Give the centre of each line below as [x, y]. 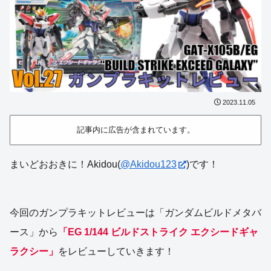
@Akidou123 [149, 165]
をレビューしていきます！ [116, 252]
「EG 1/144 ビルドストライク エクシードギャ [158, 232]
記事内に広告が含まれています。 [135, 130]
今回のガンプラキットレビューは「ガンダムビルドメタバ [135, 213]
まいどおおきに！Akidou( [65, 165]
